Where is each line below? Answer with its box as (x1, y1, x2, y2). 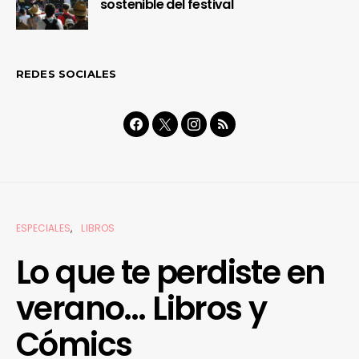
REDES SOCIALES (16, 67, 117, 80)
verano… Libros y (16, 285, 267, 331)
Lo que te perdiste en (16, 249, 325, 295)
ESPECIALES (16, 220, 71, 235)
